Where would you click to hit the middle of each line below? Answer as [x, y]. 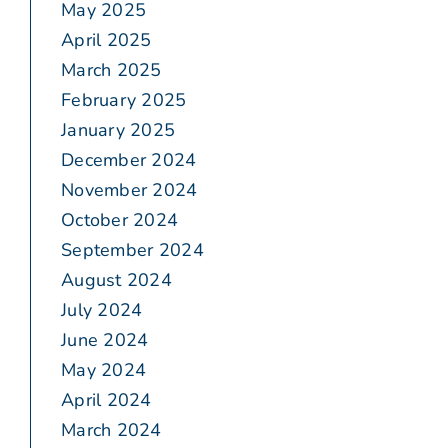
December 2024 [129, 160]
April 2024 [106, 400]
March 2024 [111, 430]
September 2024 [132, 250]
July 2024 [102, 310]
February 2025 [124, 100]
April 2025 [106, 40]
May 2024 [104, 370]
